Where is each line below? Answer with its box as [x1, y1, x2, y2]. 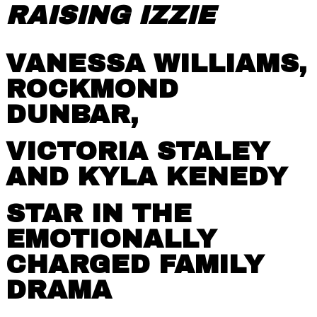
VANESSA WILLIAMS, [6, 50, 307, 78]
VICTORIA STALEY [6, 137, 270, 166]
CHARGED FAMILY [6, 250, 264, 279]
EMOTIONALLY [6, 225, 217, 253]
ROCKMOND [6, 75, 178, 103]
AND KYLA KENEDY [6, 163, 287, 191]
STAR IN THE [6, 200, 192, 228]
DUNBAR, [6, 100, 139, 129]
